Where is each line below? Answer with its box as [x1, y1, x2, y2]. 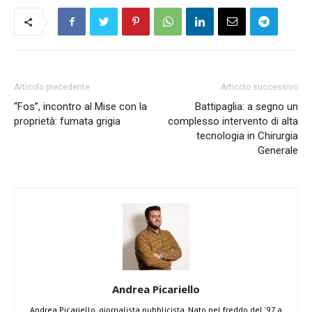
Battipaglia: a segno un [195, 100, 298, 113]
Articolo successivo [221, 82, 298, 92]
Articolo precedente [14, 82, 90, 92]
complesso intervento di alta [168, 115, 298, 127]
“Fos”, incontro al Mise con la [14, 100, 147, 113]
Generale [258, 144, 298, 157]
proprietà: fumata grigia [14, 115, 120, 127]
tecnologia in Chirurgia [196, 130, 298, 142]
